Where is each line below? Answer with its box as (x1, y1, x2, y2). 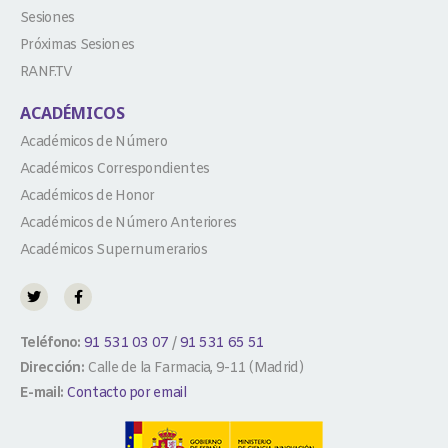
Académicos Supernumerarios (20, 240, 207, 260)
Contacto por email (66, 383, 186, 403)
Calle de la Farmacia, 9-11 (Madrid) (84, 358, 303, 378)
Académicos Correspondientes (20, 159, 210, 179)
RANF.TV (20, 62, 73, 82)
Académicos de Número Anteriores (20, 213, 237, 233)
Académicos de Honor (20, 186, 155, 206)
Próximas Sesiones (20, 35, 135, 55)
